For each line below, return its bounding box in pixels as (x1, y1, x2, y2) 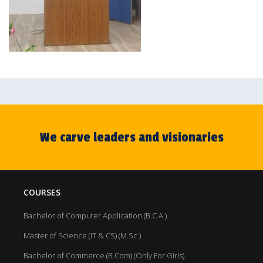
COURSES (23, 186, 60, 198)
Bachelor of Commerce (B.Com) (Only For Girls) (23, 249, 184, 261)
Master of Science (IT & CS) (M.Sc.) (23, 230, 141, 241)
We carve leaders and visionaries (39, 129, 224, 146)
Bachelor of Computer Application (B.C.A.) (23, 210, 167, 221)
